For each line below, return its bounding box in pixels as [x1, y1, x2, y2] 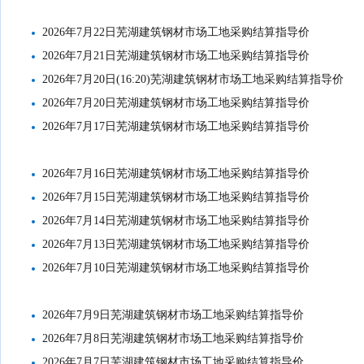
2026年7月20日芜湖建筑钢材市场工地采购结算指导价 [42, 97, 310, 109]
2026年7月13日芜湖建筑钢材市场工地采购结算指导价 [42, 238, 310, 250]
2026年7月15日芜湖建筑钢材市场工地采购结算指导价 [42, 191, 310, 203]
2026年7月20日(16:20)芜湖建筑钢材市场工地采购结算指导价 [42, 73, 344, 85]
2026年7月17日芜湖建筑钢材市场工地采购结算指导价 [42, 120, 310, 132]
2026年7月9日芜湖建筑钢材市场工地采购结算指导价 [42, 309, 305, 321]
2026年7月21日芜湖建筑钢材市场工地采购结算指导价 [42, 50, 310, 62]
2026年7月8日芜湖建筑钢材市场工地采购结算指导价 [42, 332, 305, 344]
